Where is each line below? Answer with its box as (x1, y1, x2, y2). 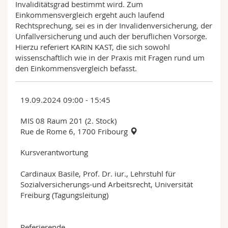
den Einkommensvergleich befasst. (15, 63, 137, 74)
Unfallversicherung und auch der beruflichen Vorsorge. (15, 31, 207, 42)
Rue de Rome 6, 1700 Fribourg (20, 126, 130, 137)
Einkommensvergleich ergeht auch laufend (15, 10, 164, 20)
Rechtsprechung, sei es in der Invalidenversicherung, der (15, 20, 212, 31)
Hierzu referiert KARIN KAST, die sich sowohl (15, 42, 170, 52)
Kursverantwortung (20, 147, 88, 158)
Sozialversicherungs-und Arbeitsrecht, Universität (20, 179, 193, 190)
